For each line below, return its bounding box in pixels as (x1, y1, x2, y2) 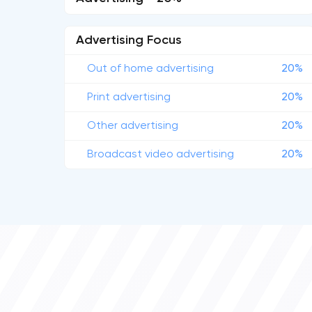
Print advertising (87, 92, 171, 103)
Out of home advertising (87, 63, 214, 75)
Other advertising (87, 120, 178, 132)
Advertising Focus (76, 34, 182, 47)
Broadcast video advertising (87, 149, 234, 160)
